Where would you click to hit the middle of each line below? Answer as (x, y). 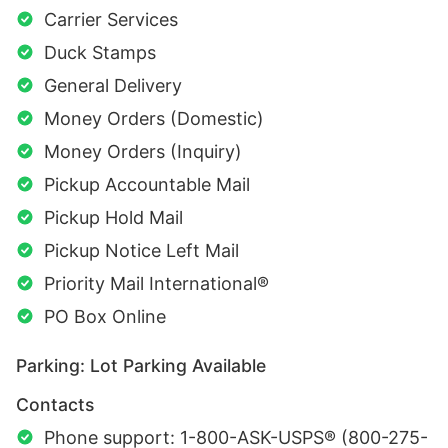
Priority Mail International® (156, 283)
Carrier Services (111, 19)
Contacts (55, 404)
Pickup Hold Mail (113, 217)
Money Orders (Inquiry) (143, 151)
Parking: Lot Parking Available (141, 365)
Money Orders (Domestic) (154, 118)
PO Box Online (105, 316)
